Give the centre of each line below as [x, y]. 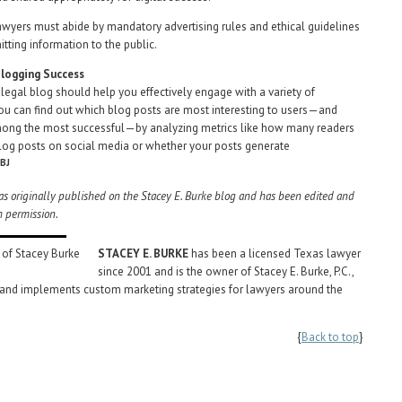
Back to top [330, 337]
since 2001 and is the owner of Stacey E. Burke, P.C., [226, 272]
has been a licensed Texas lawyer [276, 254]
